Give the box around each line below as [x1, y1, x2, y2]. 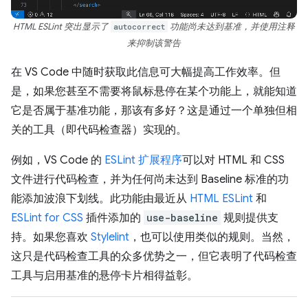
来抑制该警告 [127, 37, 181, 49]
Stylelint [91, 230, 129, 244]
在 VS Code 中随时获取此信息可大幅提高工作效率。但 [11, 65, 280, 79]
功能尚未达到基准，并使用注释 [168, 21, 295, 32]
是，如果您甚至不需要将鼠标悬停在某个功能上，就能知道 [11, 84, 297, 98]
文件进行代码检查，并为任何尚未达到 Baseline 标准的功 [11, 172, 289, 186]
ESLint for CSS [11, 210, 83, 225]
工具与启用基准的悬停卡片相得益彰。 [11, 268, 198, 283]
